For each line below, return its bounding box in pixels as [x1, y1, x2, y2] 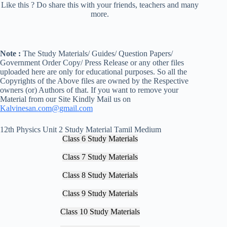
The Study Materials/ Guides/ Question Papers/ [23, 49, 173, 58]
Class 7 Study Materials [62, 152, 138, 161]
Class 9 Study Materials [62, 188, 138, 198]
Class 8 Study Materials [62, 170, 138, 179]
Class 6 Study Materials [62, 134, 138, 143]
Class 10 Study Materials [60, 207, 140, 216]
